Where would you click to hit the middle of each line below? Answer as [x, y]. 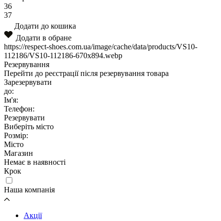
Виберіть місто [29, 126]
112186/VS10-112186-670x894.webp [63, 55]
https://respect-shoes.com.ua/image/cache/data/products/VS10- [101, 46]
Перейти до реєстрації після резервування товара [86, 73]
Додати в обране [44, 37]
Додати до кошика [45, 26]
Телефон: [19, 109]
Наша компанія [29, 189]
